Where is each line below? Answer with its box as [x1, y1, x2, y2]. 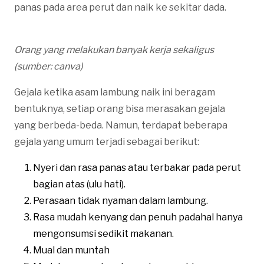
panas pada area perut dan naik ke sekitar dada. [14, 1, 226, 13]
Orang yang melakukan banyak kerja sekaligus [14, 44, 214, 55]
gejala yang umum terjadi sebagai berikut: [14, 136, 199, 147]
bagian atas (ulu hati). [33, 178, 126, 190]
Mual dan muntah [33, 244, 110, 256]
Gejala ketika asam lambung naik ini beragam [14, 86, 215, 98]
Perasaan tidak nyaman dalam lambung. [33, 194, 208, 206]
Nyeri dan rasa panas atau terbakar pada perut [33, 161, 241, 173]
